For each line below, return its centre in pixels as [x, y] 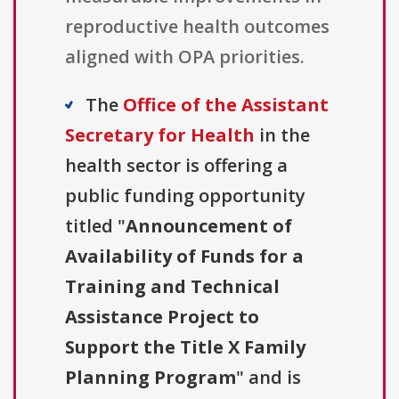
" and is [269, 378]
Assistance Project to [162, 317]
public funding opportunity [185, 196]
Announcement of [209, 226]
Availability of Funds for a [184, 256]
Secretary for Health [160, 135]
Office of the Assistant [226, 105]
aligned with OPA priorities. [185, 57]
